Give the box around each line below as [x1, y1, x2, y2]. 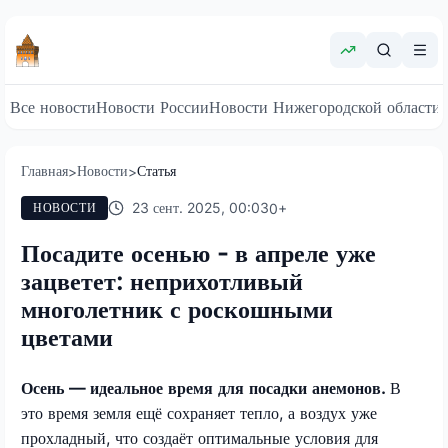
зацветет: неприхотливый [21, 266, 303, 296]
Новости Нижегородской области [209, 97, 441, 117]
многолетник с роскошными [21, 294, 333, 324]
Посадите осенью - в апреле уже [21, 238, 376, 268]
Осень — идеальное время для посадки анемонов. [21, 377, 390, 398]
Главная [21, 162, 68, 179]
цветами [21, 322, 113, 352]
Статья [137, 162, 176, 179]
